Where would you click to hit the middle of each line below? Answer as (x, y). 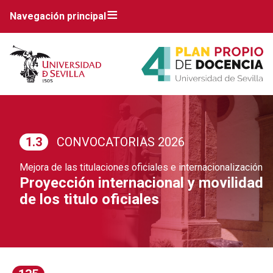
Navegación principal (58, 16)
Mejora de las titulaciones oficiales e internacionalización (141, 168)
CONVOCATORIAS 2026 (121, 142)
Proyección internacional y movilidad (141, 183)
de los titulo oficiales (89, 200)
